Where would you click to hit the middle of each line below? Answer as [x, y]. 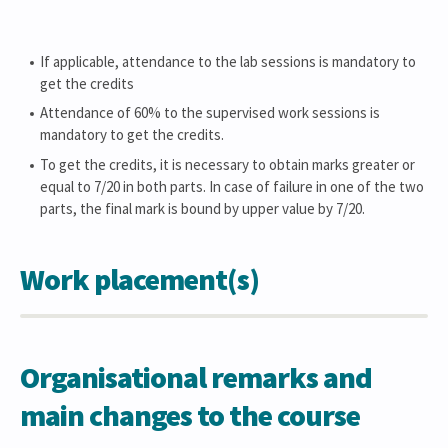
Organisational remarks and [196, 376]
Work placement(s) [139, 278]
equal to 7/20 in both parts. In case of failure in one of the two [232, 186]
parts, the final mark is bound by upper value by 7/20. [202, 208]
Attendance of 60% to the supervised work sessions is [210, 112]
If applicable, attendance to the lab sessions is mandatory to [228, 61]
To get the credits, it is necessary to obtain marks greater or [227, 164]
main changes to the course [190, 414]
